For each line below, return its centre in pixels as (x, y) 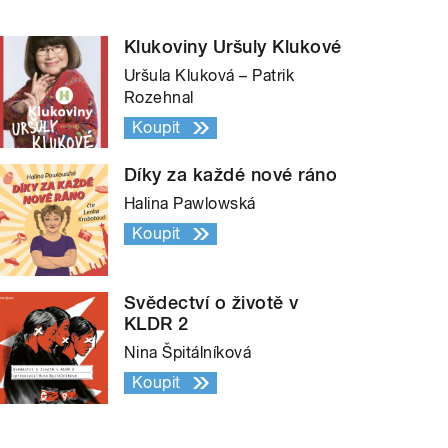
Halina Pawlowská (190, 204)
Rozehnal (159, 98)
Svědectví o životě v (211, 303)
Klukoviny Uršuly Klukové (233, 47)
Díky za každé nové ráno (231, 175)
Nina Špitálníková (188, 353)
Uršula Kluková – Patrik (209, 76)
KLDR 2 (156, 324)
